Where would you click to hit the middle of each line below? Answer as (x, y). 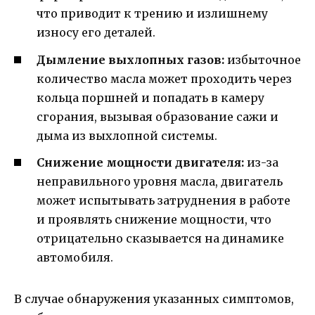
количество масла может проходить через (164, 78)
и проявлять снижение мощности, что (154, 219)
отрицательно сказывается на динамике (160, 238)
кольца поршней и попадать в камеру (150, 97)
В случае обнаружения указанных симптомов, (154, 298)
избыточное (263, 59)
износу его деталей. (96, 33)
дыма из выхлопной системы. (127, 135)
